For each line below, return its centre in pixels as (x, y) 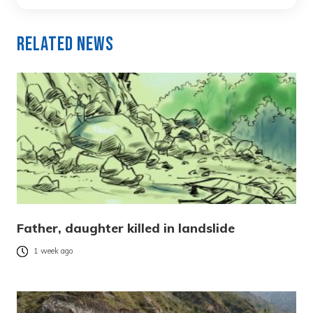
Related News (65, 45)
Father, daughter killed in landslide (126, 228)
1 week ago (53, 251)
